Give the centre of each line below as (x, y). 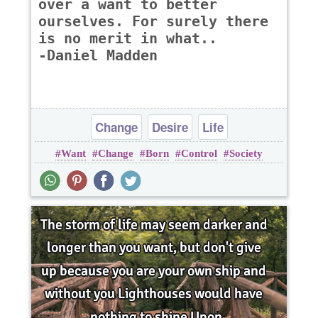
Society (246, 154)
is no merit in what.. (128, 39)
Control (199, 154)
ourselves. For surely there (153, 22)
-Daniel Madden (98, 56)
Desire (170, 127)
